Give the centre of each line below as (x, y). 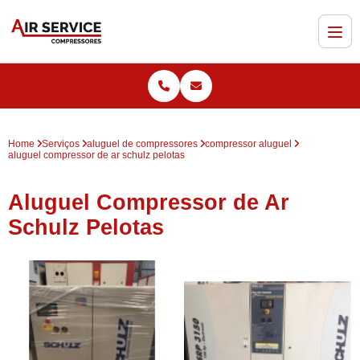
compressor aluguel (248, 144)
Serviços (61, 144)
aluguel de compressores (142, 144)
